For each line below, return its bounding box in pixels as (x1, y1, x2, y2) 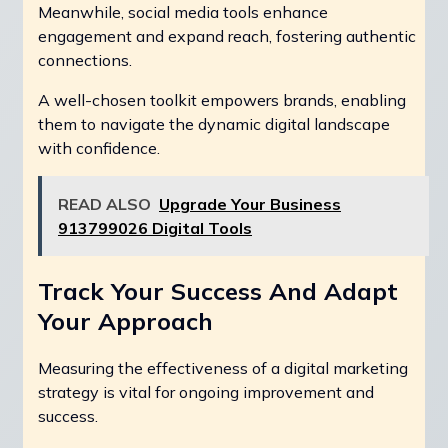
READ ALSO (58, 194, 151, 215)
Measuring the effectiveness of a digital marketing (38, 358, 408, 379)
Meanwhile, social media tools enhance (38, 2, 328, 23)
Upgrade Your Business (159, 194, 341, 215)
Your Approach (38, 306, 213, 337)
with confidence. (38, 138, 160, 159)
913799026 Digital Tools (58, 218, 252, 239)
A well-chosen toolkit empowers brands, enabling (38, 90, 406, 111)
